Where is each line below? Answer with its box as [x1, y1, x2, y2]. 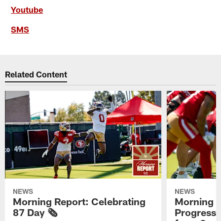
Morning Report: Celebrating [13, 195, 146, 207]
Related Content [5, 69, 68, 79]
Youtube [11, 4, 43, 14]
